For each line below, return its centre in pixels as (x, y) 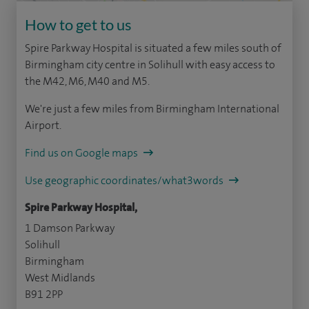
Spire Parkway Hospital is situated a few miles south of (153, 48)
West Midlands (60, 278)
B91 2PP (44, 295)
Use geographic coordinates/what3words (125, 181)
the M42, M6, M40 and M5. (87, 81)
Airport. (43, 126)
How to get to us (78, 25)
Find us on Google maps (82, 153)
